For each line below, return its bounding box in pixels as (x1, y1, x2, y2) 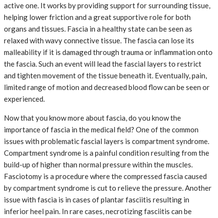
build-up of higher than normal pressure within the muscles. (4, 160, 193, 169)
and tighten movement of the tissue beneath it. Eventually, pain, (4, 71, 207, 80)
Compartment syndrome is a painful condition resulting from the (4, 148, 209, 158)
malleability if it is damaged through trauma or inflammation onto (4, 48, 213, 57)
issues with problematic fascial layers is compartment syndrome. (4, 137, 209, 146)
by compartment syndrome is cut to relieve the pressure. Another (4, 183, 212, 193)
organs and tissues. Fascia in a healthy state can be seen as (4, 24, 192, 34)
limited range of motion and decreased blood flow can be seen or (4, 83, 210, 92)
